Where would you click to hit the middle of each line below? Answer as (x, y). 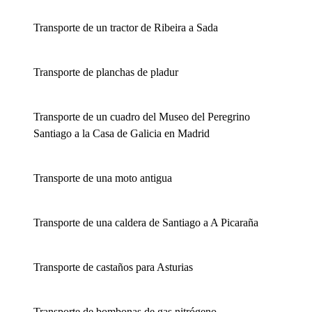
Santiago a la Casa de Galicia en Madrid (122, 134)
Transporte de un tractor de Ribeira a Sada (126, 28)
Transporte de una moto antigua (103, 178)
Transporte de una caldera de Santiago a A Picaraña (146, 223)
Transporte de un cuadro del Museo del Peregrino (142, 117)
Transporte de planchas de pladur (106, 72)
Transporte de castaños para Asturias (113, 267)
